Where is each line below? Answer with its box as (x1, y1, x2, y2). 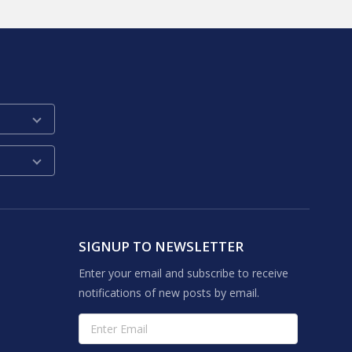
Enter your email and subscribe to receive (79, 265, 289, 280)
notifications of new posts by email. (79, 284, 260, 300)
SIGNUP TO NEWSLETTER (79, 236, 244, 255)
